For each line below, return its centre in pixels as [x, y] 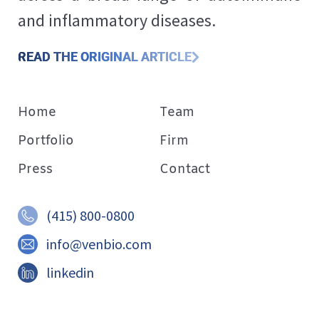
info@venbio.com [99, 244]
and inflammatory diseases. [117, 21]
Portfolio [46, 141]
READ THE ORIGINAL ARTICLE [105, 56]
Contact [185, 169]
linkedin [70, 272]
